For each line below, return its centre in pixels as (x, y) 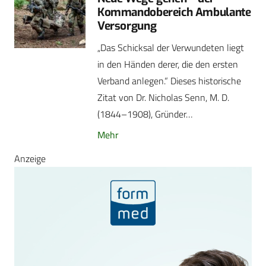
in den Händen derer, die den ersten (168, 64)
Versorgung (127, 26)
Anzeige (30, 158)
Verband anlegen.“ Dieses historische (169, 81)
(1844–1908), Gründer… (145, 114)
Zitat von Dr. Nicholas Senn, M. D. (163, 98)
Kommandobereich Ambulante (174, 12)
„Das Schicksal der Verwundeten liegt (171, 48)
